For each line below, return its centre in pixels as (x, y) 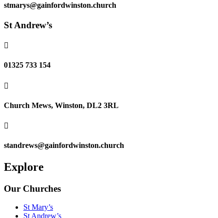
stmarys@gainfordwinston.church (60, 5)
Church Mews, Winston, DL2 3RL (61, 105)
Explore (24, 167)
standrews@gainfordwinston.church (64, 145)
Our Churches (32, 188)
